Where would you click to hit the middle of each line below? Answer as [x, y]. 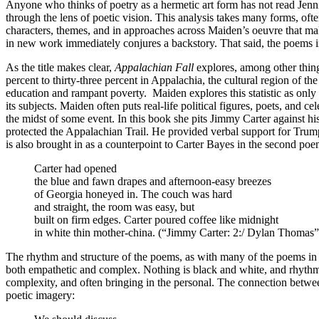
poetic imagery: [40, 295]
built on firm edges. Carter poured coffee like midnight [156, 219]
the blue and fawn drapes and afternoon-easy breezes [153, 181]
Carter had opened [75, 168]
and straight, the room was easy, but [114, 206]
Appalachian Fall [156, 67]
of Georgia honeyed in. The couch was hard [133, 194]
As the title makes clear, [60, 67]
